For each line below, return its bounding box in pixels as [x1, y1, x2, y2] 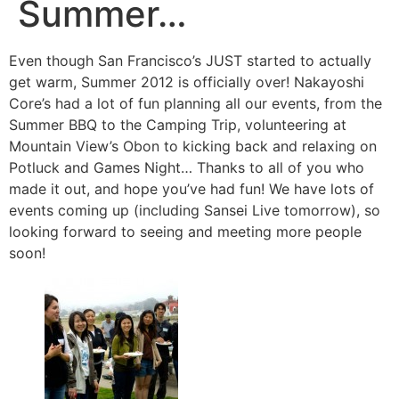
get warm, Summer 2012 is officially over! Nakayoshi [9, 73, 364, 91]
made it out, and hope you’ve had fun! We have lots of [9, 180, 374, 198]
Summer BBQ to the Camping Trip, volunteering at [9, 116, 346, 134]
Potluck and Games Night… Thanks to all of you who [9, 159, 364, 176]
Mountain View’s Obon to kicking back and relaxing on [9, 137, 377, 155]
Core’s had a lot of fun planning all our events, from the [9, 94, 382, 112]
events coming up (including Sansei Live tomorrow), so [9, 201, 380, 219]
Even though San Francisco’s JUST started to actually [9, 52, 371, 69]
